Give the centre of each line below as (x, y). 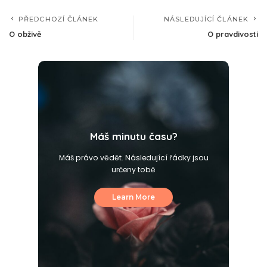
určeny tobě (133, 169)
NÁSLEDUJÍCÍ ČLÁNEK (206, 19)
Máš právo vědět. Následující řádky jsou (133, 157)
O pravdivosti (233, 34)
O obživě (25, 34)
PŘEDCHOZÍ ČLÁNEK (59, 19)
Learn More (133, 197)
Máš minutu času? (133, 136)
